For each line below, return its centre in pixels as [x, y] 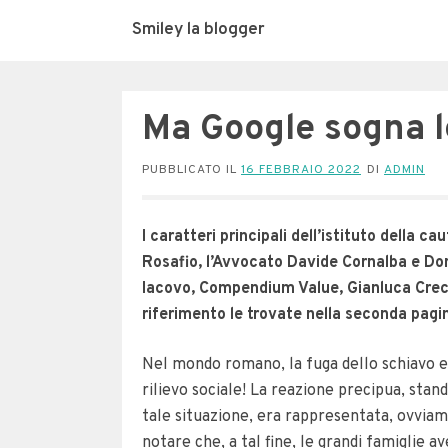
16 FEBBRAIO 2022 [301, 170]
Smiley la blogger [198, 30]
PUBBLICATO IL [191, 170]
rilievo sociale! [196, 391]
